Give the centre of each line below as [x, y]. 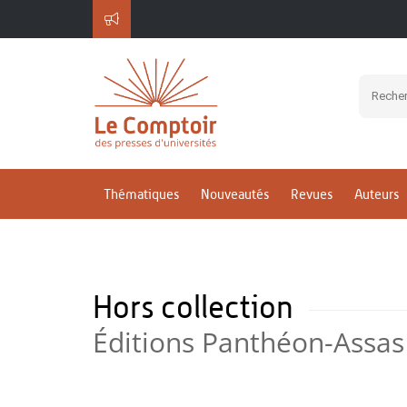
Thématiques [141, 194]
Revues [312, 194]
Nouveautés [235, 194]
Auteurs [377, 194]
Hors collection [196, 307]
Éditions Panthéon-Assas [248, 342]
